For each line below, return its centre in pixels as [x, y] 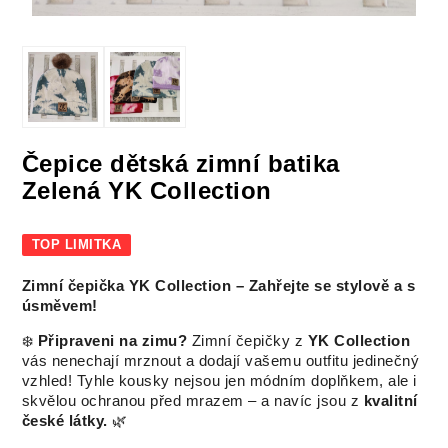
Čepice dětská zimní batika [180, 163]
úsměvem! [59, 305]
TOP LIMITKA [76, 244]
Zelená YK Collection [146, 190]
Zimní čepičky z [247, 340]
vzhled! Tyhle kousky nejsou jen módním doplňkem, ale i [219, 380]
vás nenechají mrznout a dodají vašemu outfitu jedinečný [220, 360]
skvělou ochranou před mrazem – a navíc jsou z [192, 400]
